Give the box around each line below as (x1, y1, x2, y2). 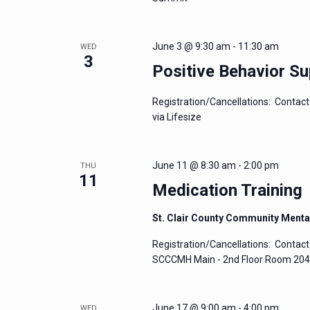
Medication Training (152, 181, 302, 200)
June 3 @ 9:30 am (152, 41, 230, 52)
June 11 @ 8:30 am (152, 160, 236, 171)
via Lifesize (152, 111, 201, 122)
